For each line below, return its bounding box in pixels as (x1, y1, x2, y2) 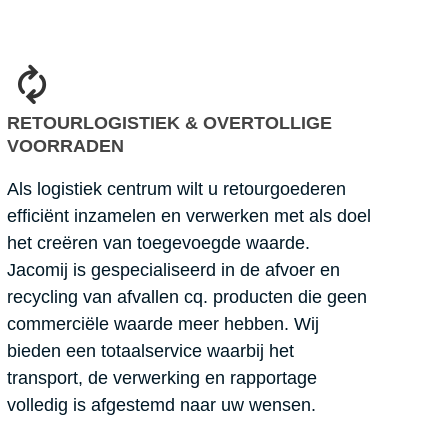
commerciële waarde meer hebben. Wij (6, 313, 319, 334)
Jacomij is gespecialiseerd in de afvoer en (6, 259, 340, 280)
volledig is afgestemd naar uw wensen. (6, 394, 316, 415)
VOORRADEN (6, 135, 124, 156)
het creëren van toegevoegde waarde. (6, 232, 310, 253)
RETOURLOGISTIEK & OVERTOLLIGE (6, 112, 332, 133)
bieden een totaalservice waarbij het (6, 340, 294, 361)
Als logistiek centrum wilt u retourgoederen (6, 178, 346, 199)
